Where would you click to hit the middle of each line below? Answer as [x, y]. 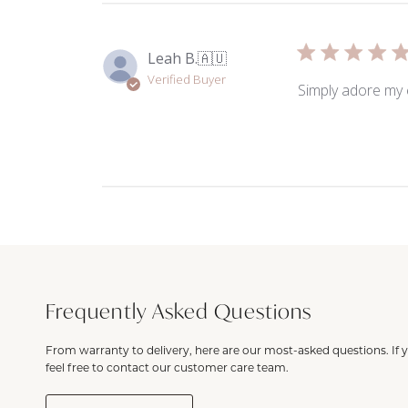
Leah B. [173, 59]
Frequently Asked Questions [179, 311]
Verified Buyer [187, 80]
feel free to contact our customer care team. [167, 367]
